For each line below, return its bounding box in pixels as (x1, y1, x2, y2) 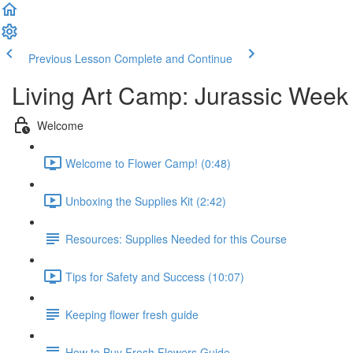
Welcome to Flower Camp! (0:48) (65, 154, 231, 171)
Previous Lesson (28, 50, 111, 66)
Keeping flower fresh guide (65, 306, 199, 322)
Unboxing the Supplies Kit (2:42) (65, 192, 226, 209)
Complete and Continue (114, 50, 232, 66)
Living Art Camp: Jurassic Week (12, 78, 348, 112)
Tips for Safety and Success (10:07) (65, 268, 244, 284)
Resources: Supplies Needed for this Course (65, 230, 287, 247)
